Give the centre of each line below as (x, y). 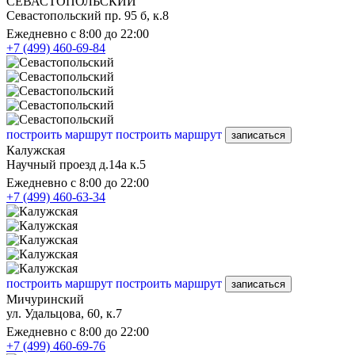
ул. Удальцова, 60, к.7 (64, 313)
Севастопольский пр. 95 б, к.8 (88, 15)
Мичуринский (45, 299)
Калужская (36, 150)
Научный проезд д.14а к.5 (76, 164)
